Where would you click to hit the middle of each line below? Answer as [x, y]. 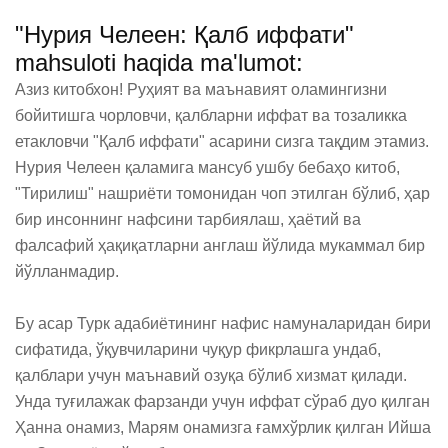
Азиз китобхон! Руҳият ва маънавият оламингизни [201, 89]
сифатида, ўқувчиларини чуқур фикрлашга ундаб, [198, 349]
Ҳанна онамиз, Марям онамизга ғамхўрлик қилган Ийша [223, 427]
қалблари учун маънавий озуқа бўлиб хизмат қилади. [211, 375]
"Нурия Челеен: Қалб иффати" [184, 34]
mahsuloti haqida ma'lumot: [159, 62]
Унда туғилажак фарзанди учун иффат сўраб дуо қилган [222, 401]
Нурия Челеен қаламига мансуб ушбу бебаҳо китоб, [207, 167]
